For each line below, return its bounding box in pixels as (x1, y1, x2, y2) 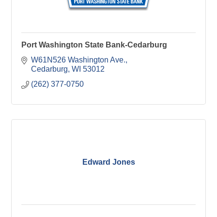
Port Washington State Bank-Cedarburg (21, 41, 167, 49)
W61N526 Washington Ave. (31, 56, 125, 64)
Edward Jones (82, 157, 135, 166)
